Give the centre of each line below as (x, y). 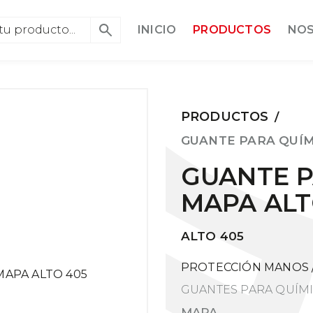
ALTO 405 (212, 236)
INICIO (157, 30)
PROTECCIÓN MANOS (245, 267)
